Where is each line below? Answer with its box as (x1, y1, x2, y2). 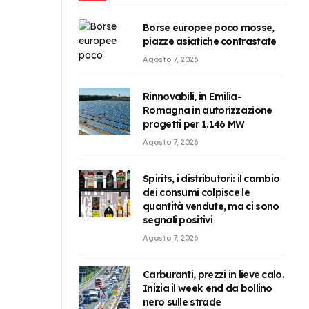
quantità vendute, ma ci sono (143, 200, 279, 213)
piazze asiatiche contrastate (143, 35, 277, 48)
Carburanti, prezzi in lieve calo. (143, 268, 284, 281)
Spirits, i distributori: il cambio (143, 172, 280, 186)
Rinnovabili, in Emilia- (143, 90, 241, 103)
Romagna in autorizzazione (143, 104, 272, 117)
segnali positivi (143, 214, 212, 227)
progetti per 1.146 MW (143, 118, 245, 131)
